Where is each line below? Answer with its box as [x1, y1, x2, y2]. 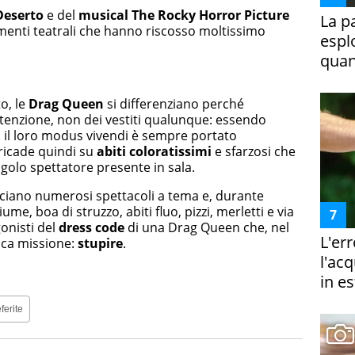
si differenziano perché [104, 95, 244, 113]
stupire [74, 235, 123, 252]
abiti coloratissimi [97, 143, 212, 160]
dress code [59, 219, 124, 236]
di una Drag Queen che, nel [124, 219, 289, 236]
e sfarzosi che [212, 143, 296, 160]
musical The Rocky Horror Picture [78, 6, 289, 24]
